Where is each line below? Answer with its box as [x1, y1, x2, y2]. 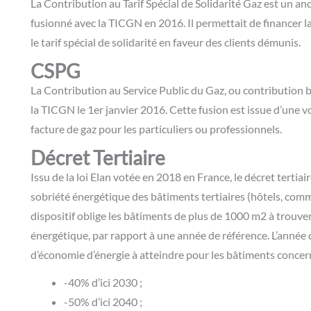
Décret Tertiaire [31, 145, 169, 169]
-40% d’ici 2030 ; [64, 276, 142, 289]
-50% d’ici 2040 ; [64, 295, 142, 309]
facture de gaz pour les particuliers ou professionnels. [31, 121, 284, 135]
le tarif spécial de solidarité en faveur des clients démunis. [31, 35, 303, 49]
